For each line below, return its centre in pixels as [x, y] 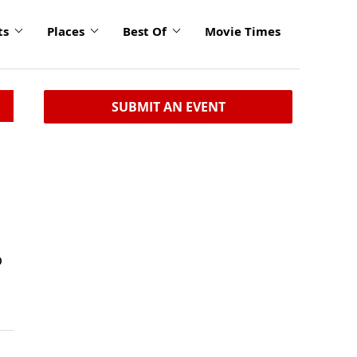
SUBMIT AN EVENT [168, 107]
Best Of [145, 31]
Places [66, 31]
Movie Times [243, 31]
